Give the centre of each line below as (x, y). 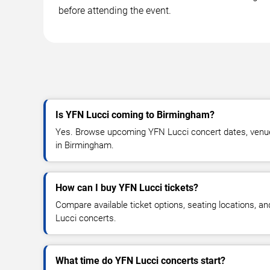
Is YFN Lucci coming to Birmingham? (135, 115)
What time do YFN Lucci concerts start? (140, 260)
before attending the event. (115, 10)
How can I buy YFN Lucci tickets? (127, 187)
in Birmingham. (85, 145)
